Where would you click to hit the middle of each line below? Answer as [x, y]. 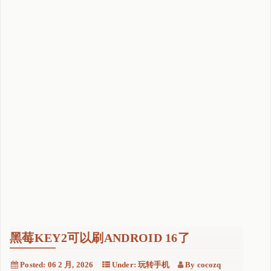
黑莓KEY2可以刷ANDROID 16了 [100, 237]
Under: [124, 264]
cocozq [209, 264]
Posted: [33, 264]
